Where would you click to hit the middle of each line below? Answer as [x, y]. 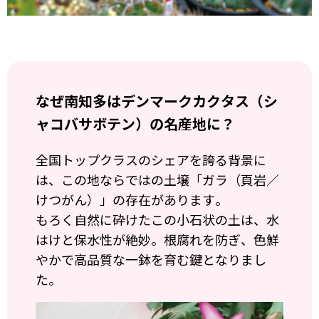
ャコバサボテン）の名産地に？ [135, 124]
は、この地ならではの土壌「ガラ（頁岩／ [157, 180]
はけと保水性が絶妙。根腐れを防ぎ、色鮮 [157, 240]
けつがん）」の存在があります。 [132, 200]
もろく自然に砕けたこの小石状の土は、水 [157, 220]
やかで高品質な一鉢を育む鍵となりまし [151, 260]
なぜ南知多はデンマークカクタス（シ [157, 101]
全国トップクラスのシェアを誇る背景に [151, 160]
